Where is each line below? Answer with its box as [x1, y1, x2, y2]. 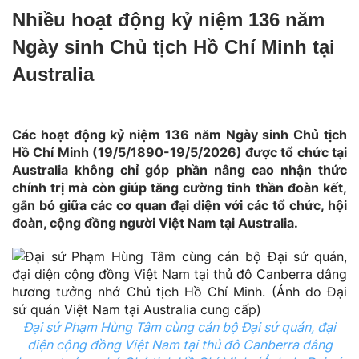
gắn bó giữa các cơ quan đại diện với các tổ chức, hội [12, 196, 347, 213]
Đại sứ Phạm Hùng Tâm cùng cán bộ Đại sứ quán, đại [23, 318, 336, 335]
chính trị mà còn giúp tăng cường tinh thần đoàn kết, [12, 179, 347, 196]
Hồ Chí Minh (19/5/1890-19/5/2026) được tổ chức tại [12, 143, 347, 160]
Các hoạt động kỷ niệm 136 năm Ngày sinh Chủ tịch [12, 126, 347, 143]
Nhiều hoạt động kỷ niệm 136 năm [12, 8, 325, 30]
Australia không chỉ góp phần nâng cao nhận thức [12, 161, 347, 178]
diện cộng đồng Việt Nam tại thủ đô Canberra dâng [26, 336, 333, 353]
